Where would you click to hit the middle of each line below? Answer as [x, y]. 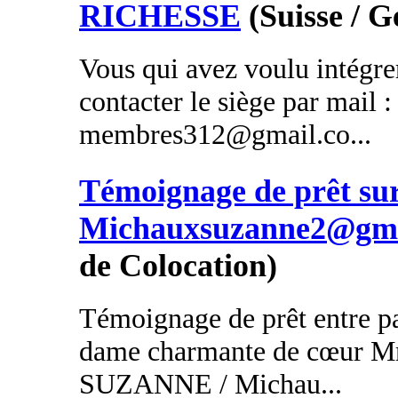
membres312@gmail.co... [225, 134]
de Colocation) [178, 266]
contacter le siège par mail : [235, 101]
